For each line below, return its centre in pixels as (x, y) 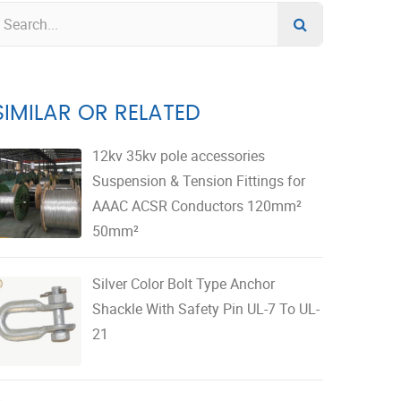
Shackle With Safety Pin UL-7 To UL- (206, 308)
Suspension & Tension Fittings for (199, 180)
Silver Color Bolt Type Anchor (183, 283)
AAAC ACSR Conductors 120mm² (197, 205)
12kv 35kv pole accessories (179, 155)
